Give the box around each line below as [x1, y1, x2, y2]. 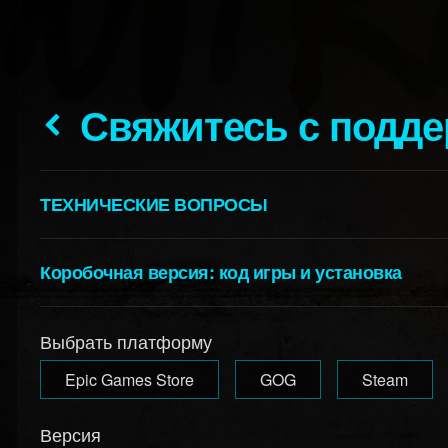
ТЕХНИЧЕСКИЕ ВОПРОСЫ [40, 191, 268, 217]
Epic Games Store [65, 368, 195, 391]
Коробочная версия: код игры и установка [40, 259, 402, 285]
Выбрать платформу [40, 328, 213, 354]
